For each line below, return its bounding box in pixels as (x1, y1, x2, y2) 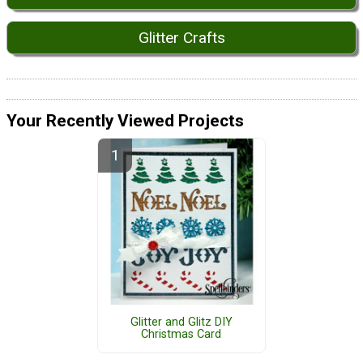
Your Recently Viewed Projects (6, 111, 244, 131)
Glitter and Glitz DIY (130, 315, 233, 330)
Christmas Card (141, 327, 222, 342)
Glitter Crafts (138, 28, 225, 47)
